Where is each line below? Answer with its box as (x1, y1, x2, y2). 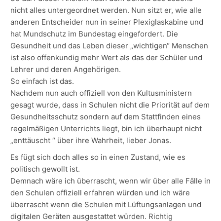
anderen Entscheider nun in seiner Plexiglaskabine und (10, 17, 203, 27)
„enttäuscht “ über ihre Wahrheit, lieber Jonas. (10, 136, 171, 146)
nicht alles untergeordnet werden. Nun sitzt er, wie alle (10, 5, 202, 15)
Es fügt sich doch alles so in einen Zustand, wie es (10, 152, 185, 162)
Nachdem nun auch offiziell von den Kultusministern (10, 88, 192, 98)
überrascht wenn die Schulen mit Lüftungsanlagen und (10, 200, 201, 210)
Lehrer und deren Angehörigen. (10, 65, 121, 74)
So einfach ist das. (10, 76, 74, 86)
